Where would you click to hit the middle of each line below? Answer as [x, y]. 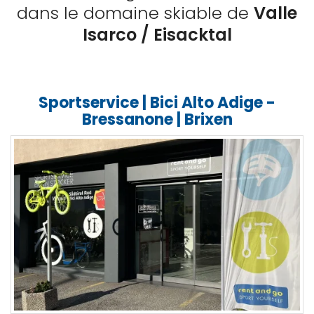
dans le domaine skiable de [135, 13]
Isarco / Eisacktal [157, 35]
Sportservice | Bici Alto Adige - [157, 103]
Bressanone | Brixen [157, 120]
